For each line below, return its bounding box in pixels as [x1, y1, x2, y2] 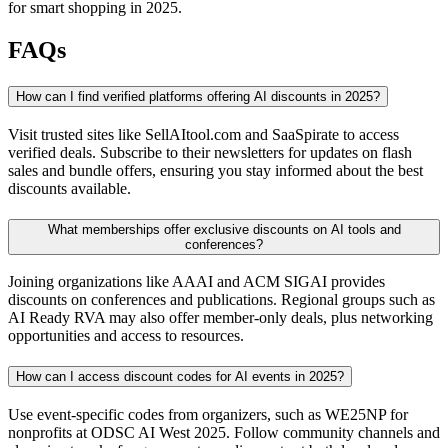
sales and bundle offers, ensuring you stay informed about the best [8, 162, 423, 179]
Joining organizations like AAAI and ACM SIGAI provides [8, 273, 385, 291]
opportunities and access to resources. [8, 327, 244, 345]
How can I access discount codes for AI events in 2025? [16, 369, 344, 385]
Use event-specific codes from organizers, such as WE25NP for [8, 405, 408, 423]
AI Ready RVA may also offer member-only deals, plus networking [8, 309, 433, 327]
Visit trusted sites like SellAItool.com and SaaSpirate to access [8, 126, 399, 143]
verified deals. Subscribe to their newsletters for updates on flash [8, 144, 412, 161]
